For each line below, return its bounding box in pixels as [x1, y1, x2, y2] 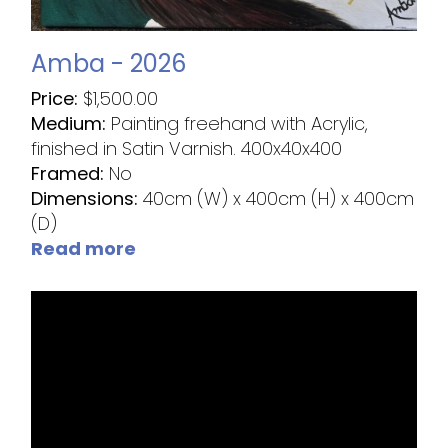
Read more [31, 236, 137, 262]
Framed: [31, 161, 110, 187]
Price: [31, 86, 84, 112]
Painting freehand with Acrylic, [111, 111, 369, 137]
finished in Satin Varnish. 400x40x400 [31, 136, 343, 162]
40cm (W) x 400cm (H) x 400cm [143, 186, 415, 212]
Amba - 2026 [31, 47, 187, 81]
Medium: [31, 111, 112, 137]
